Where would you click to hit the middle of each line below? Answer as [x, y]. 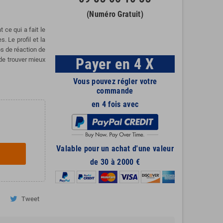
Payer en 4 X [115, 64]
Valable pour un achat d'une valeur [115, 148]
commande [115, 91]
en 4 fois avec [115, 104]
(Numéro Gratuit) [115, 14]
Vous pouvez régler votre [115, 81]
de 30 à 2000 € [115, 162]
